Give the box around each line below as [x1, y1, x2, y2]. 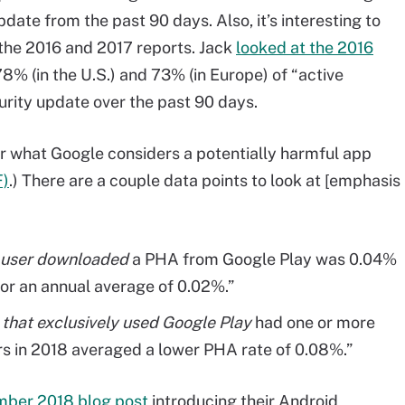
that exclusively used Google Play [2, 313, 251, 332]
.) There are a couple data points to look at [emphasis [9, 171, 400, 190]
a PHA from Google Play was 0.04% [128, 250, 397, 268]
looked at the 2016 [236, 38, 373, 57]
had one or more [251, 313, 375, 332]
